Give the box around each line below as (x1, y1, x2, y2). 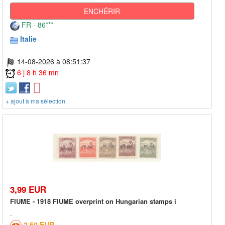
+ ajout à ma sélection (6, 96, 65, 105)
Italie (20, 34, 37, 44)
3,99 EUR (10, 183, 46, 196)
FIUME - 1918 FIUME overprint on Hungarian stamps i (10, 196, 176, 206)
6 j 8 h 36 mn (17, 67, 59, 78)
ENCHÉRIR (84, 6, 121, 17)
